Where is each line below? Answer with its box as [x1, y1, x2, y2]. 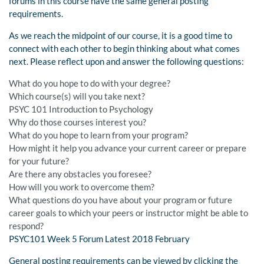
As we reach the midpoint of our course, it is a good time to [9, 30, 232, 41]
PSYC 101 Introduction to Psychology [9, 104, 153, 115]
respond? [9, 220, 44, 232]
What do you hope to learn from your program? [9, 130, 188, 141]
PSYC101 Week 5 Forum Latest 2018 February [9, 233, 190, 245]
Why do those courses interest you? [9, 117, 146, 128]
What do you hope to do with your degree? [9, 78, 170, 89]
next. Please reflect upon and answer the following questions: [9, 56, 244, 67]
